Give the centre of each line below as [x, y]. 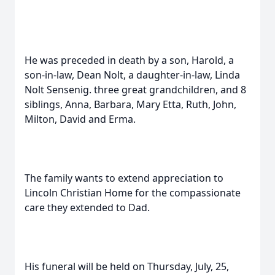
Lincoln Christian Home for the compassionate [133, 193]
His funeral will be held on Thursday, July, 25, [127, 266]
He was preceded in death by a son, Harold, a [129, 60]
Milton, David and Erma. [80, 119]
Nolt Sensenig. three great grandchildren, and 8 [135, 90]
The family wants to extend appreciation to [124, 178]
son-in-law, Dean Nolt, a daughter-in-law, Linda [132, 75]
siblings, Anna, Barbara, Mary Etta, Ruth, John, [130, 104]
